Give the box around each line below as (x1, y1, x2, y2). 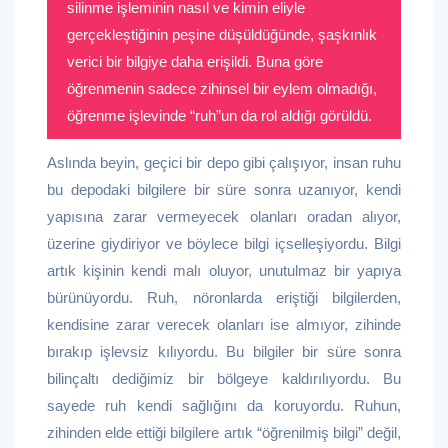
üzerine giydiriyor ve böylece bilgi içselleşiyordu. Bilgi (47, 235, 401, 252)
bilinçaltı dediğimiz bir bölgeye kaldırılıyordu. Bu (47, 370, 401, 387)
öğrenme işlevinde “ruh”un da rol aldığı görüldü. (67, 107, 372, 124)
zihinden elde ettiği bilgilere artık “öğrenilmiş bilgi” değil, (47, 424, 401, 441)
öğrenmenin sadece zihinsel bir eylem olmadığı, (67, 80, 377, 97)
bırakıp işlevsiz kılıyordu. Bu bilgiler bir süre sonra (47, 343, 401, 360)
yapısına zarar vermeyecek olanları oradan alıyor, (47, 208, 401, 225)
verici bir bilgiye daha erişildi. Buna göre (67, 53, 323, 70)
